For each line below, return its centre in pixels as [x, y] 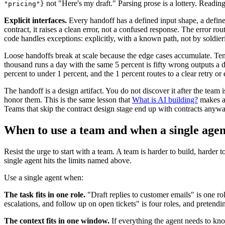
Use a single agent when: [44, 177]
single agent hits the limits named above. [68, 160]
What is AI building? [165, 99]
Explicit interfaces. [35, 20]
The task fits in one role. [45, 194]
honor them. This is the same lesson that [68, 99]
